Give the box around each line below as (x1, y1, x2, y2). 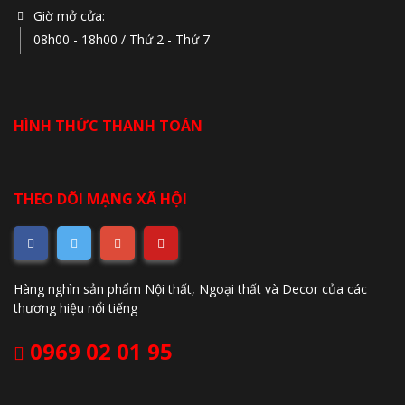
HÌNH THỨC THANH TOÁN (14, 115, 202, 136)
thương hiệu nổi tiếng (14, 298, 137, 316)
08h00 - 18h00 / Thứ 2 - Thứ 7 (33, 30, 210, 48)
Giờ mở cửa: (33, 6, 105, 24)
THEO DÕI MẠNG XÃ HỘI (14, 188, 187, 209)
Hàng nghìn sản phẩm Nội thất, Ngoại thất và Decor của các (14, 279, 367, 297)
